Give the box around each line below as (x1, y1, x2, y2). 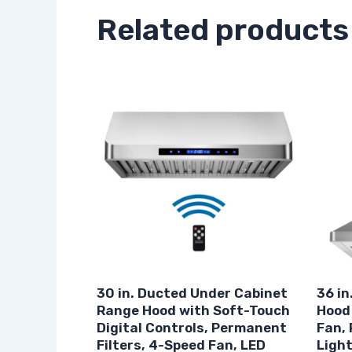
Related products (97, 11, 349, 48)
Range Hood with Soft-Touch (97, 302, 290, 319)
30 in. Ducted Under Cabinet (97, 285, 288, 302)
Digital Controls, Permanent (97, 320, 287, 336)
